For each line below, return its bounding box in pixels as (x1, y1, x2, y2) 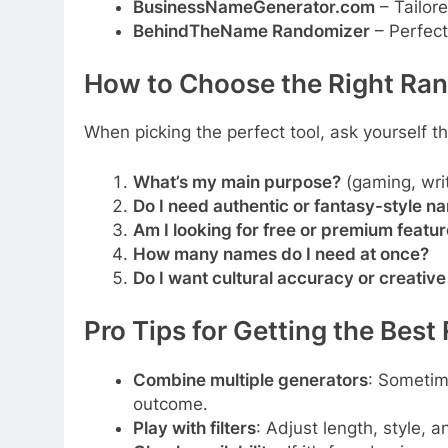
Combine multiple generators (132, 369, 368, 390)
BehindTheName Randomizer (132, 20, 370, 41)
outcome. (132, 393, 208, 414)
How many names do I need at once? (132, 243, 429, 264)
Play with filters (132, 417, 256, 438)
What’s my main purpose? (132, 171, 341, 192)
